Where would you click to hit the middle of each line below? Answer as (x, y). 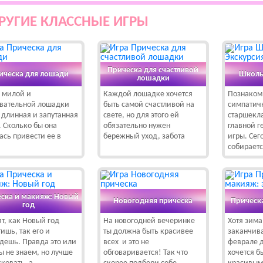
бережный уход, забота (144, 136)
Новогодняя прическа (153, 201)
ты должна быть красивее (148, 232)
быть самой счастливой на (149, 105)
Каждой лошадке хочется (148, 94)
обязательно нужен (136, 126)
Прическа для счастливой (153, 70)
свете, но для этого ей (141, 115)
